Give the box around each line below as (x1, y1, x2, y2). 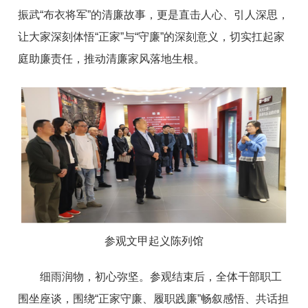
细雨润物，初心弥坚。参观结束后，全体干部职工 (40, 271, 283, 283)
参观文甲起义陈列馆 (104, 235, 203, 247)
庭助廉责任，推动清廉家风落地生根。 (18, 52, 206, 65)
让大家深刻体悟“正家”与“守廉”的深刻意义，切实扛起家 (18, 30, 285, 43)
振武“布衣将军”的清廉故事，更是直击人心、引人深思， (18, 8, 289, 21)
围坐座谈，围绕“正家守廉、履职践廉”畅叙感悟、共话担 (18, 293, 289, 305)
